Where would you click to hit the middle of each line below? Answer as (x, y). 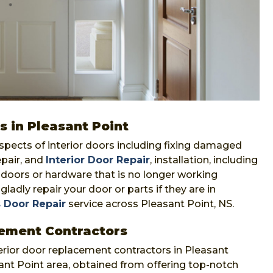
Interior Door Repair (98, 160)
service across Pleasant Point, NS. (150, 204)
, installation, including (204, 160)
